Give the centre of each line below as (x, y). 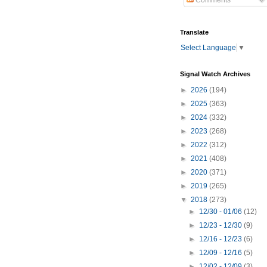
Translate (194, 32)
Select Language (208, 48)
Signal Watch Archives (215, 74)
